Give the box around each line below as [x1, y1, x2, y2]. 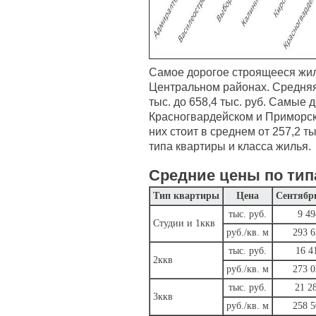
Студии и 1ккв [153, 218, 215, 229]
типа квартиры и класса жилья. [149, 140, 311, 152]
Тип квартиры [153, 190, 219, 201]
